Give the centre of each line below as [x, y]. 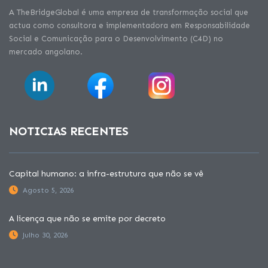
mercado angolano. [46, 52]
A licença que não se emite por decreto [87, 219]
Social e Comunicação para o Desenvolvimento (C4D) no [116, 39]
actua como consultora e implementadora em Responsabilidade [130, 26]
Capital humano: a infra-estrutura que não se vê [106, 174]
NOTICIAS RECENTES [69, 131]
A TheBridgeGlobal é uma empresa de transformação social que [129, 13]
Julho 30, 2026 [45, 235]
